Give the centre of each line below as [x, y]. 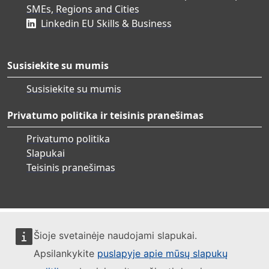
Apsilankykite [65, 253]
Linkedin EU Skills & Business [106, 23]
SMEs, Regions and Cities [83, 9]
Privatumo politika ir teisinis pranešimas [105, 115]
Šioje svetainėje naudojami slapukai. [115, 235]
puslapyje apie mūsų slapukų [162, 253]
